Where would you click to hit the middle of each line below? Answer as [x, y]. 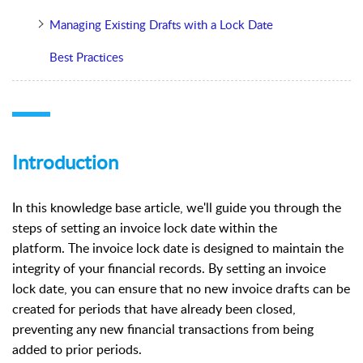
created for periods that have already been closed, [154, 308]
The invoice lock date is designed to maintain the [206, 248]
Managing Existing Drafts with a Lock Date [161, 24]
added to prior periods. [77, 349]
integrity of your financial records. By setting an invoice [169, 268]
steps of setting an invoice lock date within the [145, 227]
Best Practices [86, 56]
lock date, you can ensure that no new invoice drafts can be [181, 288]
